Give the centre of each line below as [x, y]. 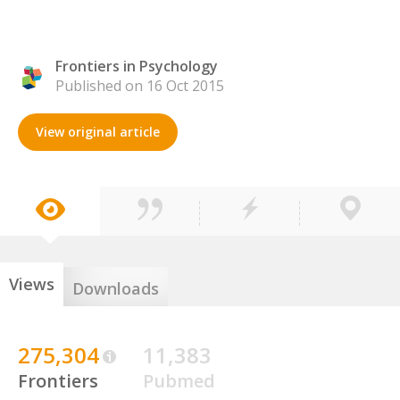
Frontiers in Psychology [137, 66]
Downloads [116, 288]
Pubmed [179, 381]
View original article [98, 132]
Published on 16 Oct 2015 [140, 86]
